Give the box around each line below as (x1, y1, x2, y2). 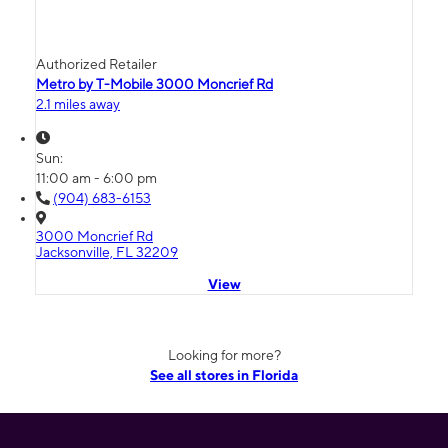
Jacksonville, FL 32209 (36, 244, 178, 261)
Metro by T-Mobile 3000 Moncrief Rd (36, 76, 273, 93)
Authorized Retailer (36, 56, 157, 73)
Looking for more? (167, 347, 281, 364)
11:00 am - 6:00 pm (36, 170, 157, 187)
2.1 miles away (36, 96, 120, 113)
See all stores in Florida (150, 367, 298, 384)
